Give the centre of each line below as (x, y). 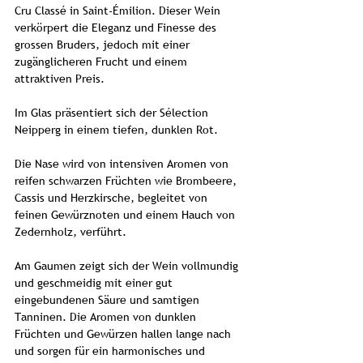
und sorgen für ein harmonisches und (110, 351)
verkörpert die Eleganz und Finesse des (115, 28)
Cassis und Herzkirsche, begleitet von (111, 198)
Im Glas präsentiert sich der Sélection (111, 113)
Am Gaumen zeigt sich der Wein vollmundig (126, 266)
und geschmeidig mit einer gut (94, 283)
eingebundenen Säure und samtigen (107, 300)
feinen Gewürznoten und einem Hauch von (125, 215)
